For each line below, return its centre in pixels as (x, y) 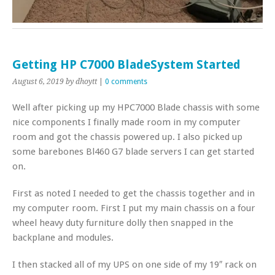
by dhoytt (81, 82)
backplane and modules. (63, 238)
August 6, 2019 (38, 82)
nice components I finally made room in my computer (126, 122)
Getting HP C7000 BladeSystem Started (126, 65)
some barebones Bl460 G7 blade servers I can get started (133, 152)
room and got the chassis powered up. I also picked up (127, 137)
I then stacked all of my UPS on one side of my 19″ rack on (134, 265)
